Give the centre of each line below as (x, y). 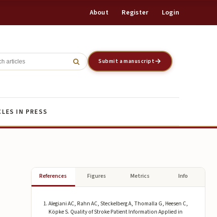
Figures (96, 176)
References (53, 176)
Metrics (140, 176)
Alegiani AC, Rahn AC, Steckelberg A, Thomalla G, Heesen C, (118, 203)
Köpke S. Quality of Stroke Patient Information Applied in (115, 212)
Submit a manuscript (127, 61)
